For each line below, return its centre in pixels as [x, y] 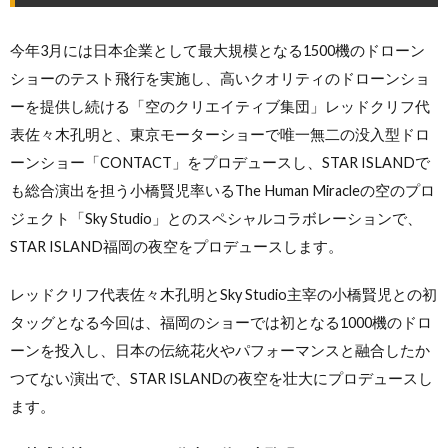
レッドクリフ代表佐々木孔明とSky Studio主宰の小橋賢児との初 [223, 294]
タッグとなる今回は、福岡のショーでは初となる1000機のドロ [221, 322]
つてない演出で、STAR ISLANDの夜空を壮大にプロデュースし [221, 378]
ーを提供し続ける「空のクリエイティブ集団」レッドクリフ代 [220, 106]
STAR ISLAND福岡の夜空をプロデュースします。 [176, 246]
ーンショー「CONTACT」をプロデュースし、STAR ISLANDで [220, 162]
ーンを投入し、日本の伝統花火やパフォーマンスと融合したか [220, 350]
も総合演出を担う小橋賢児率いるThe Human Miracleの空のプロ [222, 190]
